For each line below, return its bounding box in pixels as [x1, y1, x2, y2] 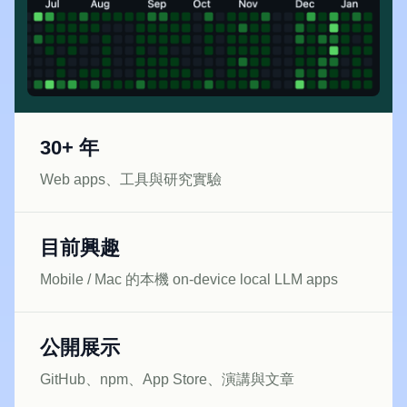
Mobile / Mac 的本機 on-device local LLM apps [40, 272, 339, 288]
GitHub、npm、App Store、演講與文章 [40, 372, 295, 388]
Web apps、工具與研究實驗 [40, 172, 223, 188]
